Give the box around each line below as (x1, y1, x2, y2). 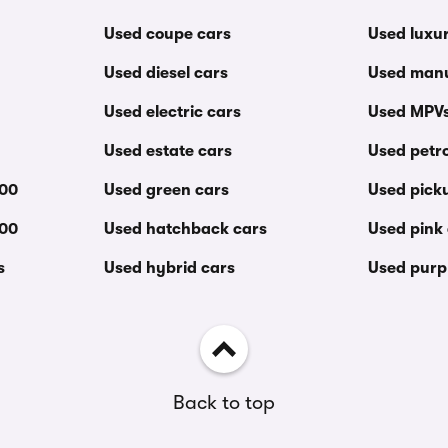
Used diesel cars (103, 64, 228, 82)
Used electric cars (103, 103, 241, 121)
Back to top (173, 391, 275, 414)
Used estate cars (103, 142, 232, 160)
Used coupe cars (103, 25, 231, 43)
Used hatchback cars (103, 220, 267, 238)
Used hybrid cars (103, 259, 235, 277)
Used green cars (103, 181, 229, 199)
